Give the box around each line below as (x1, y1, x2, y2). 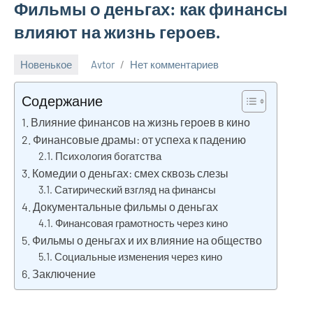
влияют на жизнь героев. (14, 21, 220, 42)
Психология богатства (55, 149, 162, 162)
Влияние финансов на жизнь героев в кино (31, 115, 251, 129)
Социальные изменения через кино (54, 249, 223, 263)
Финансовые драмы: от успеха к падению (33, 132, 247, 146)
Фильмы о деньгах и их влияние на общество (32, 233, 263, 247)
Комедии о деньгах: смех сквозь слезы (32, 166, 229, 180)
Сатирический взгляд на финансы (54, 182, 217, 196)
